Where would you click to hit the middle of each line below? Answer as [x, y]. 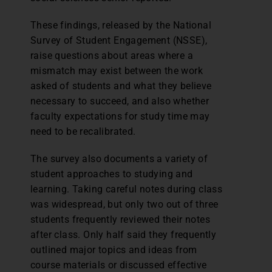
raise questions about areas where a [112, 56]
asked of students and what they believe [121, 86]
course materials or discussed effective [119, 265]
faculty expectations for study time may [120, 116]
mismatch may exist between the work [117, 71]
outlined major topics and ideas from [114, 250]
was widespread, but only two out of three [124, 204]
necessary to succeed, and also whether [120, 101]
